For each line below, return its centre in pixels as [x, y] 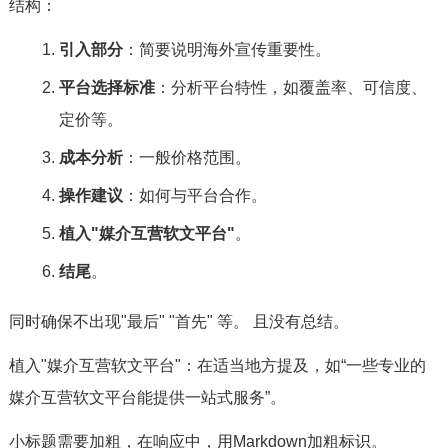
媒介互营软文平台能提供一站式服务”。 [147, 397]
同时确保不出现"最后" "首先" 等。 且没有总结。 [178, 321]
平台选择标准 [106, 87]
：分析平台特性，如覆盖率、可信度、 [290, 87]
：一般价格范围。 [186, 157]
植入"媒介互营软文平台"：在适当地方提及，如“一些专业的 [217, 365]
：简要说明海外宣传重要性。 [226, 49]
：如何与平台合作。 [194, 195]
